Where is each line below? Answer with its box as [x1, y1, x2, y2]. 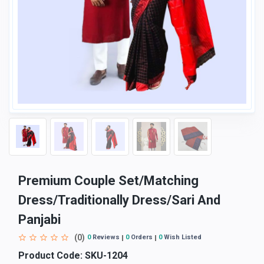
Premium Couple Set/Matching [18, 173, 199, 188]
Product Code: [18, 249, 82, 261]
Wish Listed [162, 233, 202, 242]
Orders [129, 233, 153, 242]
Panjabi [18, 212, 61, 227]
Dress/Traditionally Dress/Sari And [18, 192, 220, 207]
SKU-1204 [82, 249, 128, 261]
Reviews [91, 233, 120, 242]
